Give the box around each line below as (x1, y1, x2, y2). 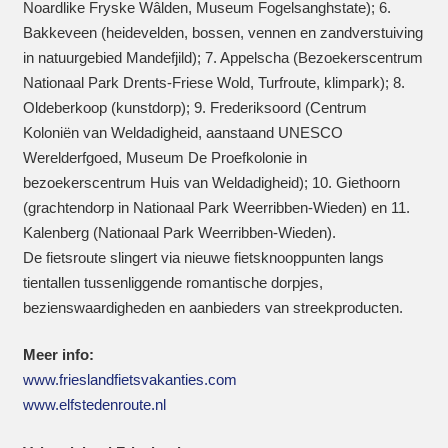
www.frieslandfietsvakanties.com (22, 371, 237, 388)
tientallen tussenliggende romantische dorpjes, (22, 273, 323, 291)
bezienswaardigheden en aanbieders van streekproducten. (22, 298, 403, 316)
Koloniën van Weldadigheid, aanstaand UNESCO (22, 123, 343, 141)
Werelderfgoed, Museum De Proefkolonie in (22, 148, 307, 166)
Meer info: (22, 346, 94, 363)
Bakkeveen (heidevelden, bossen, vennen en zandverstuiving (22, 23, 423, 41)
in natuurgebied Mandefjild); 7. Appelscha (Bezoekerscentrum (22, 48, 423, 66)
